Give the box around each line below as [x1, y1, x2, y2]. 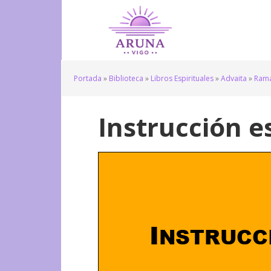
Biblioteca [109, 73, 143, 83]
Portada [74, 73, 102, 83]
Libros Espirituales [151, 73, 214, 83]
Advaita [221, 73, 247, 83]
